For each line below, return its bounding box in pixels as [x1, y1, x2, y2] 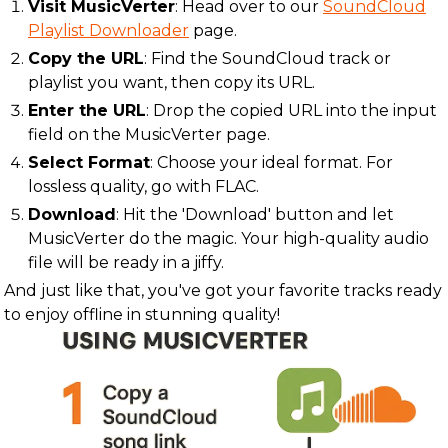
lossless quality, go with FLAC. [28, 177, 259, 196]
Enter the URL [28, 101, 146, 120]
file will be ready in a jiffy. [28, 253, 224, 272]
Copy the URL [28, 49, 144, 68]
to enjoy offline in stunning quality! [4, 305, 280, 324]
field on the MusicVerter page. [28, 125, 270, 144]
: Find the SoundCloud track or [144, 49, 391, 68]
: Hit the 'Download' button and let [116, 205, 394, 224]
